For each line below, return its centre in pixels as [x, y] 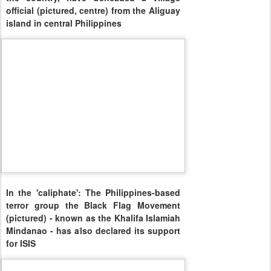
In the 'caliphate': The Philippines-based [93, 193]
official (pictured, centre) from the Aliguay [93, 10]
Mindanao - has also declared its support [93, 231]
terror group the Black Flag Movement [93, 205]
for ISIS [21, 243]
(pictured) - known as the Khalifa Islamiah [93, 218]
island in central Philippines [64, 23]
